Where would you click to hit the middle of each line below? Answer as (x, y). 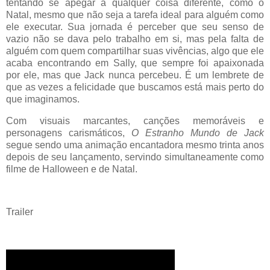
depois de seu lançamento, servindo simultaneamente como (135, 157)
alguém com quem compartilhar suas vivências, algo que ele (135, 51)
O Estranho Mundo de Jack (198, 133)
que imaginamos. (43, 99)
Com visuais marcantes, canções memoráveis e (135, 121)
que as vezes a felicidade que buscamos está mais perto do (135, 87)
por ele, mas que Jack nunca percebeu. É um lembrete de (135, 75)
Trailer (20, 212)
